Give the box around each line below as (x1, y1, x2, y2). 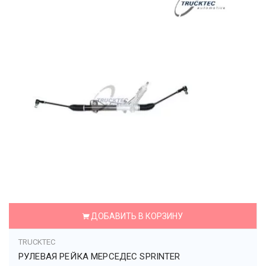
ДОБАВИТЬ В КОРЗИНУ (90, 211, 183, 221)
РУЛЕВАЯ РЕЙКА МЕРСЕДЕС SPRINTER (18, 251, 180, 262)
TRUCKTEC (18, 237, 55, 246)
